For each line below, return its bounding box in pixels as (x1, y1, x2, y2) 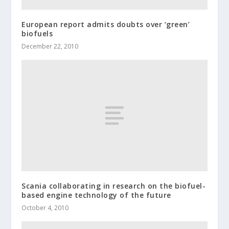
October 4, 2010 (21, 203, 69, 212)
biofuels (21, 28, 53, 38)
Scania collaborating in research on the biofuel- (21, 180, 206, 191)
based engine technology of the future (21, 190, 171, 200)
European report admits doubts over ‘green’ (21, 19, 190, 29)
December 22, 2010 (21, 41, 79, 51)
